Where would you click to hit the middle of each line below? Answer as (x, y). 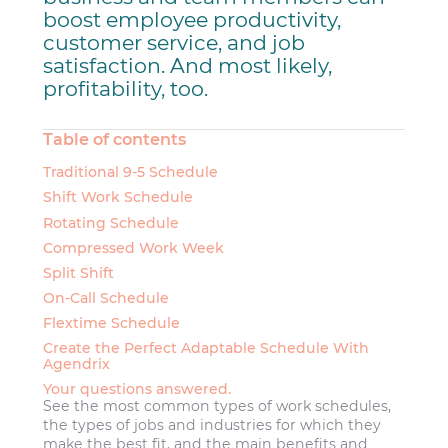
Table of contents (115, 138)
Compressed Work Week (134, 247)
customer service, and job (174, 42)
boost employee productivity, (192, 19)
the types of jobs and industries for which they (212, 425)
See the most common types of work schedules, (217, 406)
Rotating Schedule (111, 222)
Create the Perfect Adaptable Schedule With (206, 348)
